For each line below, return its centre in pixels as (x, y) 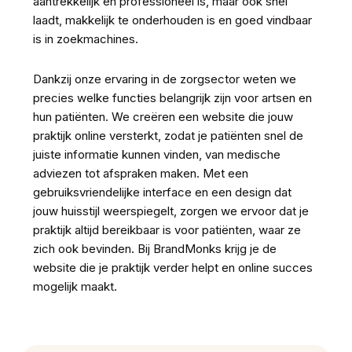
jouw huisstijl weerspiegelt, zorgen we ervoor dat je (170, 211)
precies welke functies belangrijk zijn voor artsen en (172, 97)
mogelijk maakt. (75, 286)
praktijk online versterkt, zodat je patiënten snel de (168, 135)
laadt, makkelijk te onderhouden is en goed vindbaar (172, 20)
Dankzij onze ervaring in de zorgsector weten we (164, 79)
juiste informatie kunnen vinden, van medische (156, 154)
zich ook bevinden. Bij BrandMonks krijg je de (154, 248)
